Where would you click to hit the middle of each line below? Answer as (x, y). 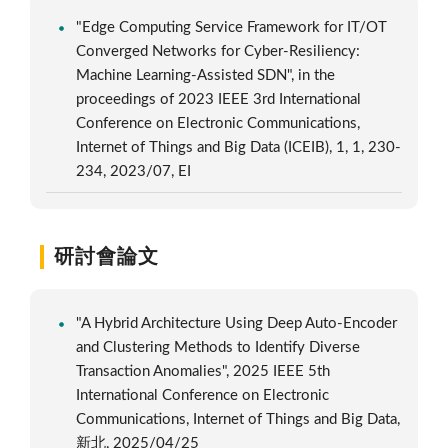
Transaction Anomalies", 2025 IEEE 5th (203, 371)
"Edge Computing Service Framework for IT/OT (232, 27)
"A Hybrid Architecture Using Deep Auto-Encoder (237, 323)
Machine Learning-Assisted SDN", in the (206, 75)
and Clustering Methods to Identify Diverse (218, 347)
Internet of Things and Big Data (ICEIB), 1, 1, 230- (239, 147)
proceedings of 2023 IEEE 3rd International (219, 99)
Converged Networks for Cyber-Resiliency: (218, 51)
